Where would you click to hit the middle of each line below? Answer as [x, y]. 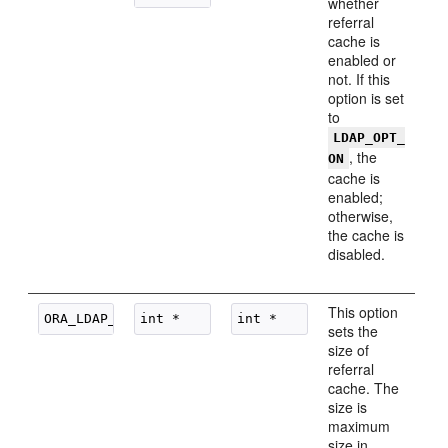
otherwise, [361, 216]
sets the [353, 331]
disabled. [357, 254]
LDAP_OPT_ [369, 137]
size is [348, 407]
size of [349, 350]
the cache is [366, 235]
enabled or [362, 60]
